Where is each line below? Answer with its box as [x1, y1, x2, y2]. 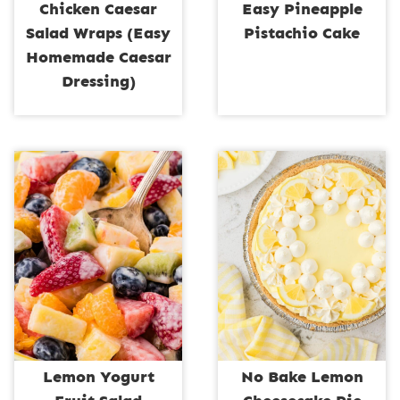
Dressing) [61, 71, 136, 91]
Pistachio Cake [244, 22, 360, 43]
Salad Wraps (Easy [26, 22, 171, 43]
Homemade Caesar [25, 46, 171, 67]
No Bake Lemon [240, 366, 363, 387]
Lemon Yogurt [42, 366, 154, 387]
